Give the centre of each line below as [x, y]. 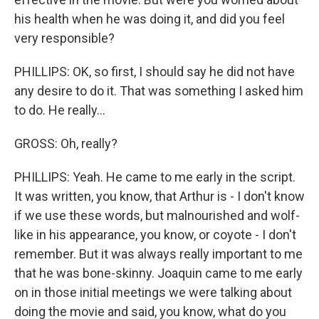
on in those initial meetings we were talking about [153, 292]
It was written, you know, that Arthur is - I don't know [159, 196]
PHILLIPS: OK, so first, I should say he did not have [155, 72]
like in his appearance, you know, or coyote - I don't [155, 235]
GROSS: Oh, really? [66, 143]
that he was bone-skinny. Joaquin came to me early [158, 273]
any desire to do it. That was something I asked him [159, 91]
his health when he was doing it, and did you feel [150, 19]
